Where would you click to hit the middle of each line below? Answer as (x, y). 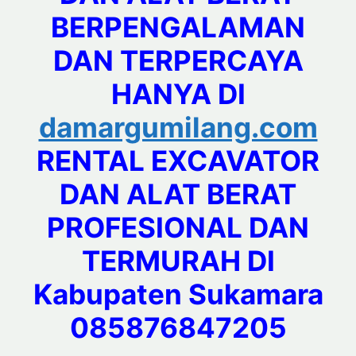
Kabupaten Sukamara (178, 294)
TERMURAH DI (178, 261)
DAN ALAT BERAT (178, 194)
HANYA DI (178, 94)
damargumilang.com (178, 128)
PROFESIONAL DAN (178, 228)
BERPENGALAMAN (178, 27)
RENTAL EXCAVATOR (178, 161)
